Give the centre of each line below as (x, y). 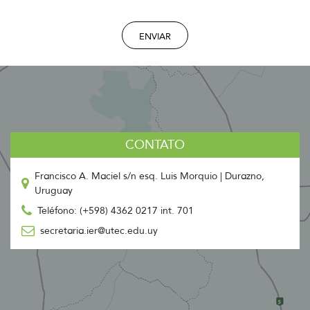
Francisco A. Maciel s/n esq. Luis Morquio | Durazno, (149, 176)
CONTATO (155, 145)
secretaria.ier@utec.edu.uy (99, 231)
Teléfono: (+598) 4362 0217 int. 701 (116, 211)
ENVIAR (155, 36)
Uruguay (54, 191)
